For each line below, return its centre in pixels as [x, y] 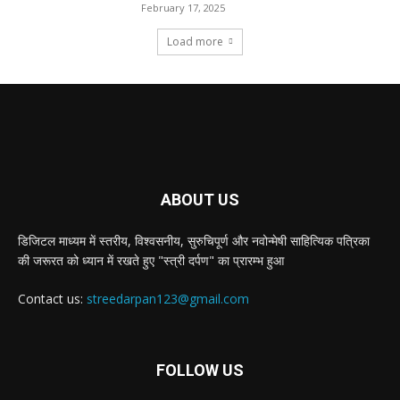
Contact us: [52, 298]
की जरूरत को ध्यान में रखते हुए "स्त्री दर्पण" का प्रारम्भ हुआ [151, 260]
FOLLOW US [200, 370]
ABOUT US [200, 199]
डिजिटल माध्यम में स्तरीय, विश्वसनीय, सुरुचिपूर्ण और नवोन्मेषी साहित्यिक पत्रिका [194, 240]
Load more [195, 41]
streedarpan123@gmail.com [168, 298]
